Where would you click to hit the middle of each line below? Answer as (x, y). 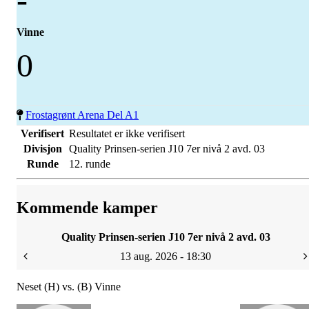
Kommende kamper (87, 207)
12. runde (90, 164)
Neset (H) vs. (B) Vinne (69, 286)
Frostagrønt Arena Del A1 (82, 115)
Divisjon (42, 149)
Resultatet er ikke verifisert (127, 133)
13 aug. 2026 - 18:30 (166, 256)
